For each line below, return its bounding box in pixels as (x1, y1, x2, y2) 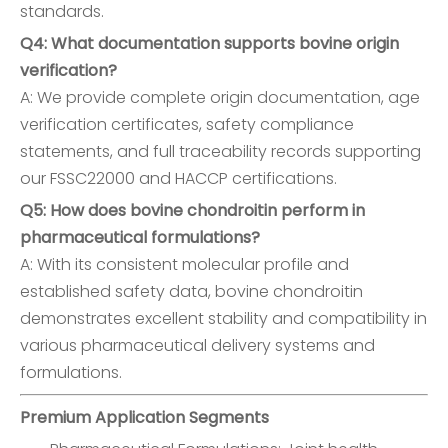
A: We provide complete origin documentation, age (20, 86, 420, 109)
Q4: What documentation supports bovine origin (20, 32, 399, 55)
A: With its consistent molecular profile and (20, 253, 349, 276)
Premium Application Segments (20, 406, 269, 429)
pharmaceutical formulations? (20, 226, 260, 249)
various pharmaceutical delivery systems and (20, 334, 375, 357)
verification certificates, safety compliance (20, 113, 354, 136)
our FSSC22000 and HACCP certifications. (20, 167, 337, 190)
